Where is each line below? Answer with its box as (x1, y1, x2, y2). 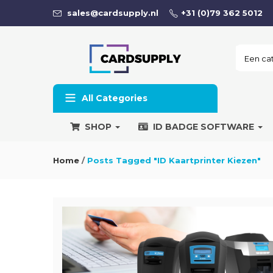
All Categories (82, 93, 147, 104)
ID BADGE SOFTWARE (153, 121, 257, 132)
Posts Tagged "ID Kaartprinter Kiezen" (87, 155, 261, 165)
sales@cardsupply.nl (65, 8, 158, 18)
